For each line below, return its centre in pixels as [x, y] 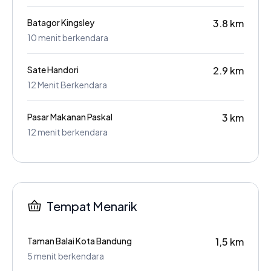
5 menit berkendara [66, 256]
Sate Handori [53, 69]
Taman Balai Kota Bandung [80, 240]
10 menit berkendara [68, 37]
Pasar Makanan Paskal [70, 116]
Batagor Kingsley [61, 22]
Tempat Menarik [92, 206]
